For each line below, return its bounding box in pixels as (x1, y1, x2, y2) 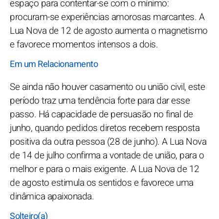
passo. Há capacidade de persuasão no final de (10, 108, 193, 122)
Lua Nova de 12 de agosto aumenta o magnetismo (10, 24, 208, 38)
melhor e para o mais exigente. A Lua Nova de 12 (10, 162, 199, 176)
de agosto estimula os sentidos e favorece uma (10, 176, 194, 190)
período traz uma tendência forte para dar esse (10, 94, 190, 108)
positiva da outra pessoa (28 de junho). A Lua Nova (10, 135, 206, 149)
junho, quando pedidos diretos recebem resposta (10, 121, 199, 135)
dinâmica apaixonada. (10, 190, 94, 204)
